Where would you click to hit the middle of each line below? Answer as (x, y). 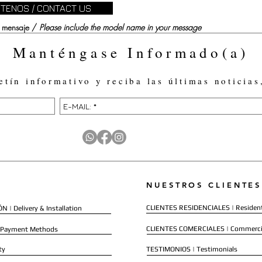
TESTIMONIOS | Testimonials (192, 249)
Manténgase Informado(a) (131, 52)
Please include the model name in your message (120, 27)
